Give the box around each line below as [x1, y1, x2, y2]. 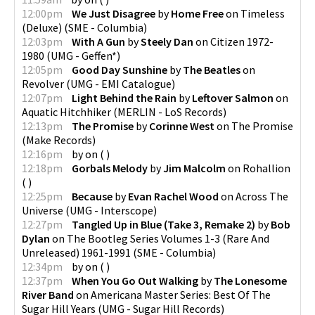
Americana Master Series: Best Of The [91, 288, 271, 302]
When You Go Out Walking [72, 274, 198, 288]
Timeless [240, 6, 285, 20]
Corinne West [149, 119, 214, 133]
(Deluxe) [22, 20, 62, 34]
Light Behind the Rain [72, 91, 176, 105]
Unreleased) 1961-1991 [22, 245, 131, 259]
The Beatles [183, 63, 240, 77]
